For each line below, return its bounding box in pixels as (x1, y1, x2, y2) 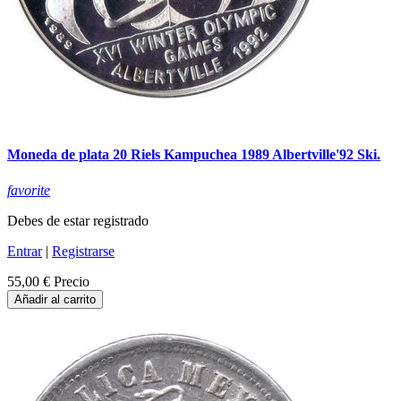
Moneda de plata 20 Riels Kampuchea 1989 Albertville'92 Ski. (7, 147, 380, 163)
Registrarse (52, 243, 115, 259)
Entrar (7, 243, 42, 259)
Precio (54, 273, 90, 289)
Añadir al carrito (14, 292, 96, 306)
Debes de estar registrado (7, 212, 149, 228)
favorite (7, 182, 50, 198)
